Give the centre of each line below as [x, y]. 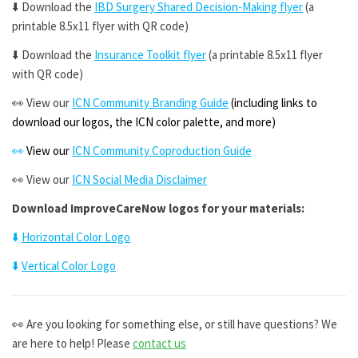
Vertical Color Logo [69, 266]
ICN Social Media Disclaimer [139, 179]
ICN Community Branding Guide [150, 103]
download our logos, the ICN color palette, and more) [144, 122]
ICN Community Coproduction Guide [162, 151]
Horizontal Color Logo [76, 237]
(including [255, 103]
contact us [159, 343]
